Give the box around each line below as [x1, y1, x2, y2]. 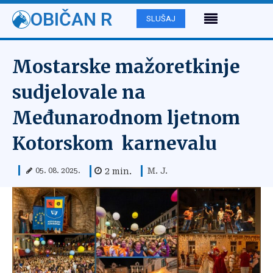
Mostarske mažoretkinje [12, 55, 240, 78]
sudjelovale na [12, 80, 146, 104]
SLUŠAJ [146, 14, 175, 24]
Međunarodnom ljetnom [12, 106, 240, 129]
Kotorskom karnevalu [12, 132, 217, 155]
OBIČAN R [30, 9, 112, 30]
